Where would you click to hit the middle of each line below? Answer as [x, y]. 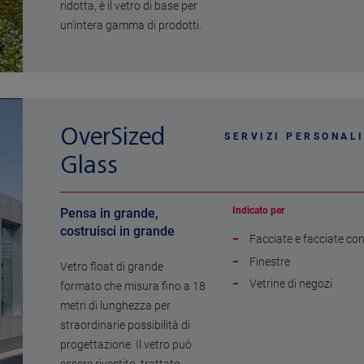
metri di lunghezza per [115, 306]
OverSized [113, 137]
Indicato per [258, 211]
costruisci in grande [117, 232]
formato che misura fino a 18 [133, 286]
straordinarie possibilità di [125, 325]
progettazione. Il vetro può [126, 345]
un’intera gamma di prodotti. [131, 26]
